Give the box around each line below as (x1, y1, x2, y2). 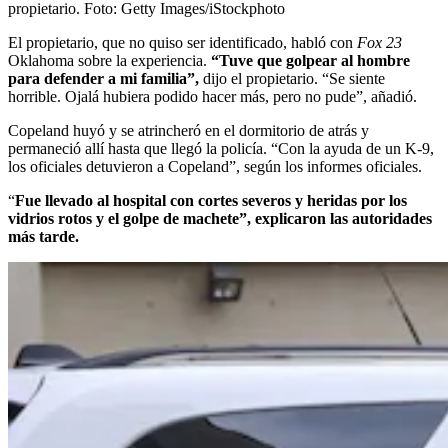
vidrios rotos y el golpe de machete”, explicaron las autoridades (8, 209, 432, 227)
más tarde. (8, 227, 79, 245)
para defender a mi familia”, (8, 69, 203, 87)
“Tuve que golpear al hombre (211, 51, 410, 69)
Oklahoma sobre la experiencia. (8, 51, 211, 69)
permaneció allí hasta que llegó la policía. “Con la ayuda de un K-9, (8, 139, 434, 157)
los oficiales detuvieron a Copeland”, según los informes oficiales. (8, 157, 422, 175)
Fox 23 (357, 33, 402, 51)
